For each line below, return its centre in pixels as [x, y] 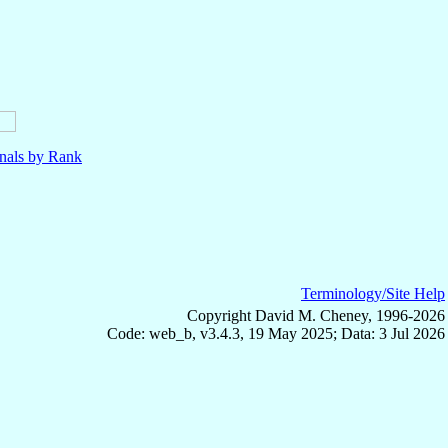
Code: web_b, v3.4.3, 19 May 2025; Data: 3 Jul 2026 [276, 333]
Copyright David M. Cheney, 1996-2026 [316, 315]
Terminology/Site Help [373, 293]
